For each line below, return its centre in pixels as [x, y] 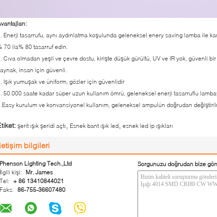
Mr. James [39, 172]
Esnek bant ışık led [94, 126]
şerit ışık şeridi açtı [42, 126]
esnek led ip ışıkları [148, 126]
